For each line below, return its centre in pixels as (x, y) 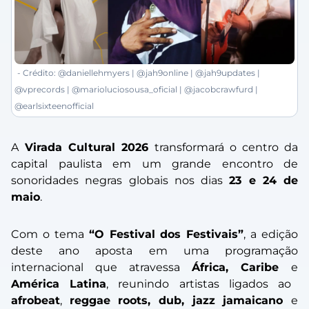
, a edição (271, 235)
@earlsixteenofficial (54, 106)
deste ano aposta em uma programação (154, 251)
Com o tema (50, 235)
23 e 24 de (263, 181)
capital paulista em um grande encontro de (154, 164)
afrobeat (36, 301)
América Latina (59, 284)
